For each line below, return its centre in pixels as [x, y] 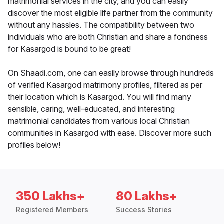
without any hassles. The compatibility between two [101, 25]
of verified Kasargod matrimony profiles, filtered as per [105, 85]
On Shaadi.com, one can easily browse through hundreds [111, 73]
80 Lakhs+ [147, 196]
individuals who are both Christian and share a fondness [108, 37]
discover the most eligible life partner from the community [110, 13]
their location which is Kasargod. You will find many [100, 97]
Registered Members [52, 210]
